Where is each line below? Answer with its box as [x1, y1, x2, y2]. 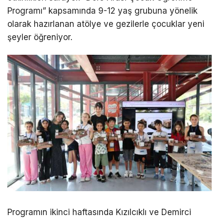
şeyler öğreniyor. [7, 32, 72, 43]
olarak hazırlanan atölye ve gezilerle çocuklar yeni [7, 19, 204, 29]
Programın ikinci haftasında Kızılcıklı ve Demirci [7, 207, 191, 217]
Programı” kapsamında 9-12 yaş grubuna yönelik [7, 6, 197, 16]
